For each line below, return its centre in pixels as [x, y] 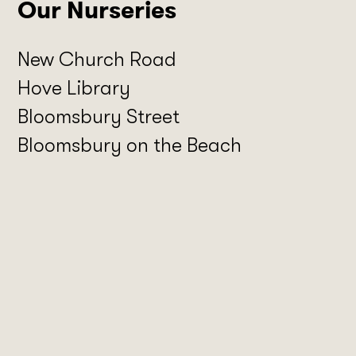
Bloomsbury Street [99, 117]
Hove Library [74, 88]
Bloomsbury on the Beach [130, 145]
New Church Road [97, 60]
